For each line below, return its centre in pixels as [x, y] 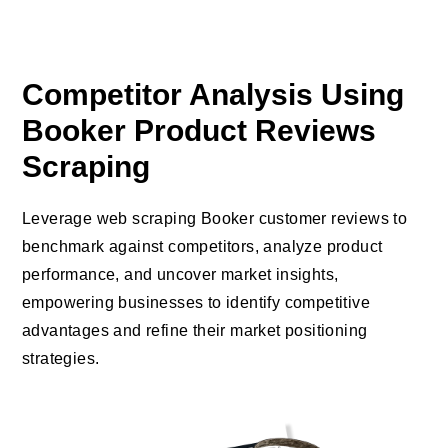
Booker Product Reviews [199, 130]
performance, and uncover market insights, [180, 274]
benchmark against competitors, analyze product [202, 246]
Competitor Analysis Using [213, 94]
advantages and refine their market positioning [195, 330]
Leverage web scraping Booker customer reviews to [215, 218]
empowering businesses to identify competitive [196, 302]
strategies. [61, 358]
